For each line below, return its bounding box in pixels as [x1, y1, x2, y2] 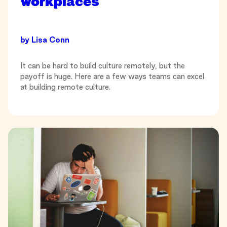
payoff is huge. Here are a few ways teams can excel [20, 72, 204, 81]
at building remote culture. [20, 83, 110, 92]
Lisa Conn [31, 35, 69, 45]
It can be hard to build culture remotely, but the [20, 61, 185, 70]
